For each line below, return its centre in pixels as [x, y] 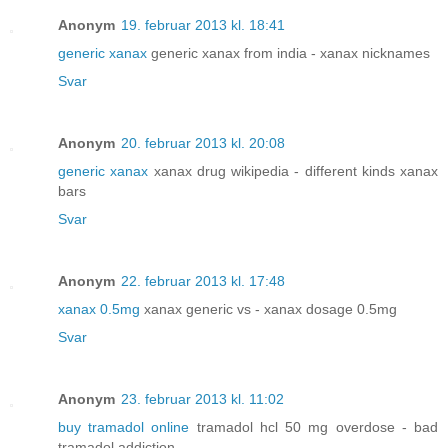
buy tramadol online [124, 427]
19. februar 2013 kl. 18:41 [203, 25]
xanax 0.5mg [99, 309]
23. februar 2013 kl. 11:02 [202, 399]
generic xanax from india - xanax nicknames [288, 53]
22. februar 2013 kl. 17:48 [203, 281]
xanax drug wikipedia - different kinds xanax [293, 171]
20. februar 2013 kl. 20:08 [203, 143]
